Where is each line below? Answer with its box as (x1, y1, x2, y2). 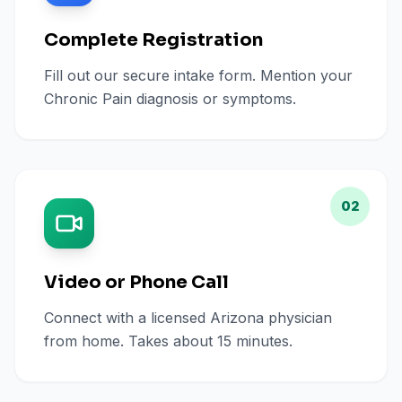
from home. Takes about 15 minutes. (44, 332, 293, 350)
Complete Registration (44, 29, 263, 51)
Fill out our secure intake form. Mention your (44, 66, 353, 84)
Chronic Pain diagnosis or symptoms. (44, 90, 296, 108)
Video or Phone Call (44, 271, 229, 293)
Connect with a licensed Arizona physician (44, 309, 332, 327)
